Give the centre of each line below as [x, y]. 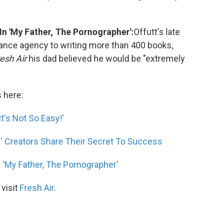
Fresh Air [37, 188]
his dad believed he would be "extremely [106, 58]
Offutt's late [157, 32]
